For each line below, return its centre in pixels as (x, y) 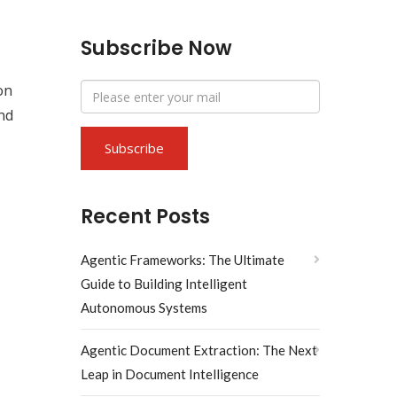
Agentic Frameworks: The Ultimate (183, 260)
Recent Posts (145, 217)
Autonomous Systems (144, 307)
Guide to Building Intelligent (164, 284)
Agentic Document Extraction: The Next (199, 350)
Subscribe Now (156, 48)
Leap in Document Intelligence (170, 374)
